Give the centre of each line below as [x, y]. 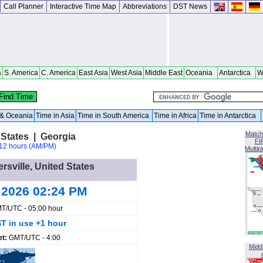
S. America [21, 73]
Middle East [164, 73]
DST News [190, 6]
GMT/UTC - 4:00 [35, 238]
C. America [58, 73]
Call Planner [23, 6]
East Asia [93, 73]
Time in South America [114, 116]
